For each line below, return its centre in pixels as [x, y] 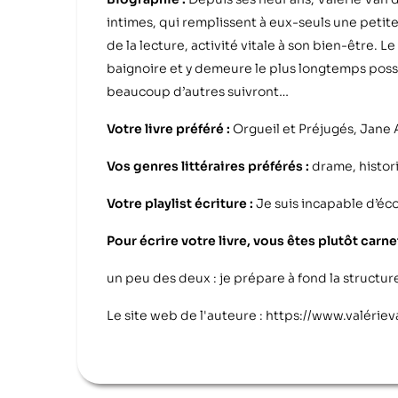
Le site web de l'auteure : [186, 315]
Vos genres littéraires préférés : [209, 166]
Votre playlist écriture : [181, 203]
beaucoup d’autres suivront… [198, 91]
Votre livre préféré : [170, 128]
